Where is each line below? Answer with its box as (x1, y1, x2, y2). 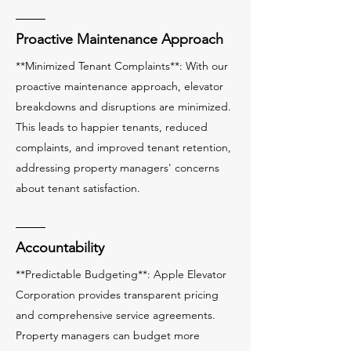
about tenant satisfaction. (16, 181, 140, 195)
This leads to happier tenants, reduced (16, 120, 208, 134)
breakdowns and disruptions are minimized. (16, 100, 231, 114)
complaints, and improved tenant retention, (16, 140, 231, 154)
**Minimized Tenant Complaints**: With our (16, 59, 228, 73)
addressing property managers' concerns (16, 161, 219, 175)
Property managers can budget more (16, 328, 200, 342)
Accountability (16, 239, 104, 256)
